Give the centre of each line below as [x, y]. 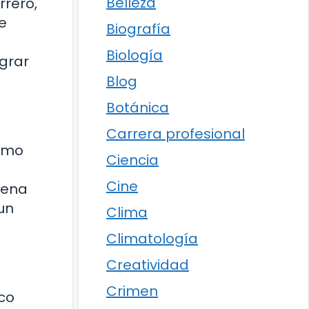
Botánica [138, 108]
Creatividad [148, 265]
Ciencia [132, 160]
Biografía [138, 29]
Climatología [152, 239]
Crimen [132, 291]
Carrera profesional [176, 134]
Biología [134, 55]
